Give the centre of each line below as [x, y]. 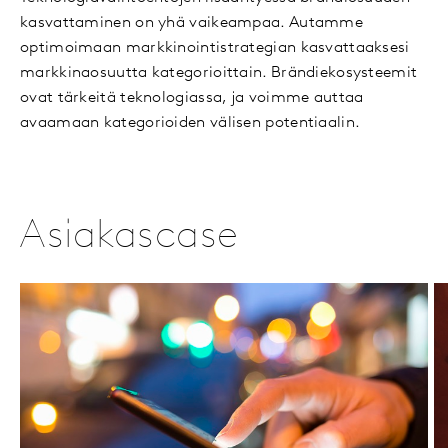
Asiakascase [129, 237]
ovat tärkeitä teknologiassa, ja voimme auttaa [192, 98]
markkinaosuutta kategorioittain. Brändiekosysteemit [219, 73]
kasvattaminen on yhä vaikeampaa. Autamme [191, 23]
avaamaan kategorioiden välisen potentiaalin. [190, 123]
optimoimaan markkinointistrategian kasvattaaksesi [215, 48]
